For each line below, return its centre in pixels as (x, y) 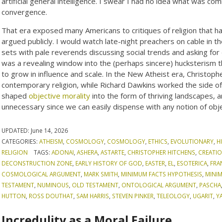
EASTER (155, 163)
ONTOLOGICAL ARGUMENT (159, 185)
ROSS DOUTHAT (51, 195)
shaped (15, 95)
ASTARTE (112, 152)
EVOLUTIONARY (192, 141)
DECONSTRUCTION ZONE (37, 163)
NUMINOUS (53, 185)
